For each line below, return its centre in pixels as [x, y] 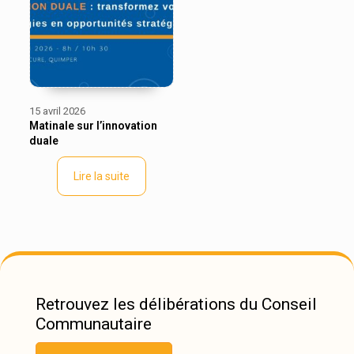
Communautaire [94, 324]
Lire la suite [101, 176]
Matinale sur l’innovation [93, 125]
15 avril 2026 [57, 111]
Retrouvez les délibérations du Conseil [176, 304]
